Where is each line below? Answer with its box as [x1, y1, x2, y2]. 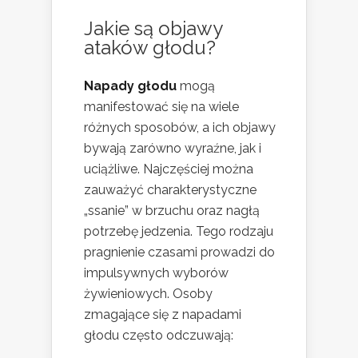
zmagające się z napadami [84, 306, 241, 322]
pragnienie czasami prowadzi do [84, 244, 275, 260]
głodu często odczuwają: [84, 327, 233, 343]
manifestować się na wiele [84, 98, 239, 114]
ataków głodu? [84, 35, 216, 59]
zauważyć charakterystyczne [84, 181, 257, 197]
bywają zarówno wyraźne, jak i [84, 140, 261, 156]
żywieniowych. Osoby [84, 285, 213, 301]
